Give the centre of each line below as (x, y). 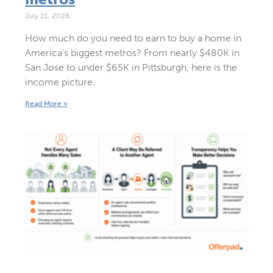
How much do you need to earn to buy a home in (133, 38)
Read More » (46, 104)
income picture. (60, 82)
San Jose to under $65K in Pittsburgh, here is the (131, 68)
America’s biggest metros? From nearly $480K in (132, 53)
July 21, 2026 (47, 16)
